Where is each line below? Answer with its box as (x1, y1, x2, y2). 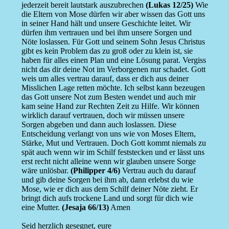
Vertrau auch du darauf (120, 166, 196, 175)
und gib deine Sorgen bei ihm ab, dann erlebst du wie (21, 175, 193, 185)
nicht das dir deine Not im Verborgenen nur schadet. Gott (21, 65, 205, 74)
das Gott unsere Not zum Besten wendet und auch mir (21, 93, 196, 102)
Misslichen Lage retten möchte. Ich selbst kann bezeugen (21, 83, 205, 93)
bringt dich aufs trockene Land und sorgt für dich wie (21, 194, 193, 203)
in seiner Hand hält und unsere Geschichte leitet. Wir (21, 19, 191, 28)
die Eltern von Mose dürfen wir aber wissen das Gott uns (21, 10, 205, 19)
